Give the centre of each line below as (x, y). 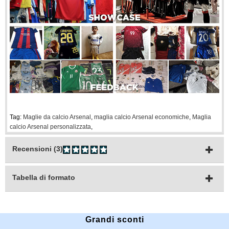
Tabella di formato (44, 178)
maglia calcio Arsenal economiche (142, 117)
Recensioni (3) (38, 149)
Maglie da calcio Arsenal (57, 117)
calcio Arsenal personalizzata (50, 127)
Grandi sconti (114, 220)
